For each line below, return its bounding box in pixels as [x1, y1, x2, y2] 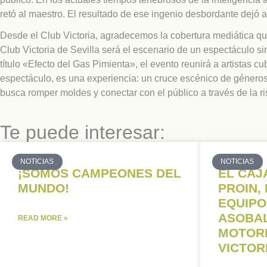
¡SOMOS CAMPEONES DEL [18, 166, 181, 181]
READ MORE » [18, 214, 68, 223]
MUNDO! [18, 181, 69, 195]
